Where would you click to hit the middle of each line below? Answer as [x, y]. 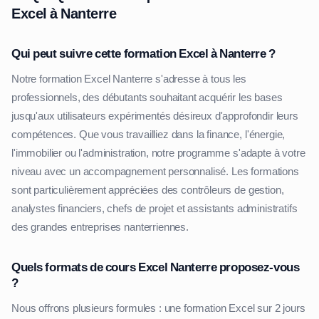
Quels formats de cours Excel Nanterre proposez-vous [156, 267]
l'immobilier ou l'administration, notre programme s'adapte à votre [158, 153]
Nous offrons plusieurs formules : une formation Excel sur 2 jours [158, 309]
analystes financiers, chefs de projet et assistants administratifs [155, 209]
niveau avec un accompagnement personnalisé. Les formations [155, 172]
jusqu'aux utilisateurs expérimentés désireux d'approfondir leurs [155, 116]
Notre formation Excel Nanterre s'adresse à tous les [129, 79]
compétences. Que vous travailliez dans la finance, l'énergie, [148, 135]
